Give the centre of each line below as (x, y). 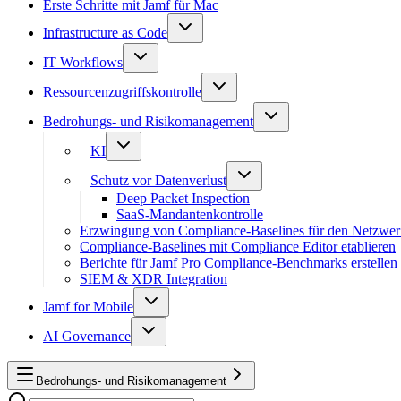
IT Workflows (83, 62)
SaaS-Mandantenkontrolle (190, 214)
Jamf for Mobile (88, 306)
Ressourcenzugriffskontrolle (122, 91)
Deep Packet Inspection (183, 198)
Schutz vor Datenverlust (158, 180)
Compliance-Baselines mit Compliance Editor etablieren (238, 246)
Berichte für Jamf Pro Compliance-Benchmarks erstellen (239, 262)
